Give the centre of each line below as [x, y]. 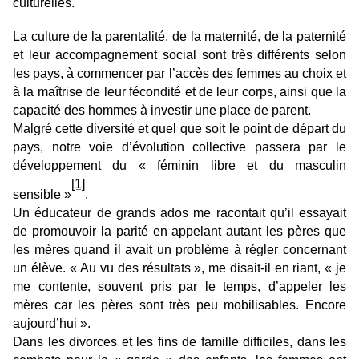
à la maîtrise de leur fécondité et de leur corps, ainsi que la [179, 92]
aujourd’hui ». [53, 323]
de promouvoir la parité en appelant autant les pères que [179, 231]
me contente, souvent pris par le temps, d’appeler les [179, 286]
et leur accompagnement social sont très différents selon [179, 55]
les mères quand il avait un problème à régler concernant [179, 249]
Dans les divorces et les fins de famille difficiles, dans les [179, 341]
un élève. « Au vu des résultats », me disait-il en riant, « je [179, 268]
